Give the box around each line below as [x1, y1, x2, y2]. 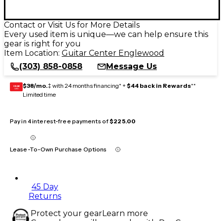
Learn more [102, 208, 148, 218]
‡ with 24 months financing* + [48, 81, 127, 89]
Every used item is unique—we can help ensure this [4, 29, 208, 39]
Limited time [23, 90, 56, 98]
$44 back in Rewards [127, 81, 191, 89]
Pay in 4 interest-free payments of [10, 117, 110, 125]
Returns [29, 191, 61, 201]
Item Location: [4, 48, 62, 58]
